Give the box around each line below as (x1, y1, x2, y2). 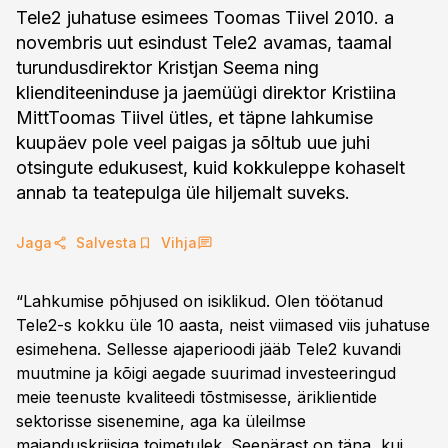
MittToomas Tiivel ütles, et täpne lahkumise (16, 107, 373, 128)
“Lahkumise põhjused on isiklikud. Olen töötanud (16, 291, 383, 311)
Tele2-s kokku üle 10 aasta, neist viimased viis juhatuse (16, 315, 430, 335)
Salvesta (76, 234, 137, 251)
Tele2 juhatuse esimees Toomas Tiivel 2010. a (16, 7, 394, 28)
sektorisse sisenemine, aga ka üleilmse (16, 411, 306, 431)
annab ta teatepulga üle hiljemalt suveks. (16, 182, 350, 203)
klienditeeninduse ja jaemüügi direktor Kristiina (16, 82, 396, 103)
